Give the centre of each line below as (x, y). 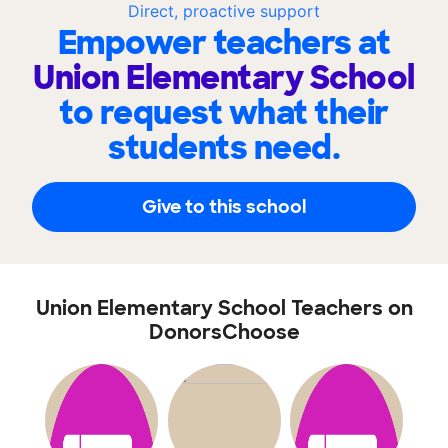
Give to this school (224, 206)
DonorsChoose (224, 332)
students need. (224, 148)
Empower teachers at (224, 43)
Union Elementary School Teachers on (224, 308)
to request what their (224, 113)
